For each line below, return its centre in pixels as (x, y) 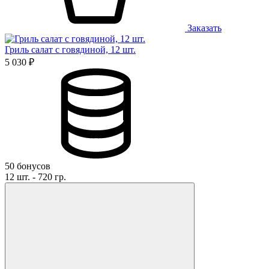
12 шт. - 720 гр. (35, 177)
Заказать (203, 28)
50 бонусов (28, 166)
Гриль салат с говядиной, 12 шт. (70, 49)
